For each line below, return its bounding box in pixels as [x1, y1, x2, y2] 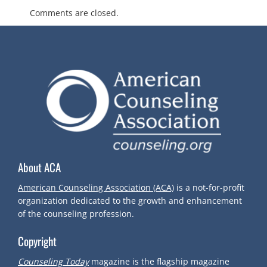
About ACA [18, 159, 61, 175]
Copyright [18, 232, 57, 249]
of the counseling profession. [18, 208, 134, 219]
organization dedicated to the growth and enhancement [18, 195, 242, 206]
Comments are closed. [30, 7, 119, 19]
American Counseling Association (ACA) [18, 182, 174, 193]
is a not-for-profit [176, 182, 244, 193]
